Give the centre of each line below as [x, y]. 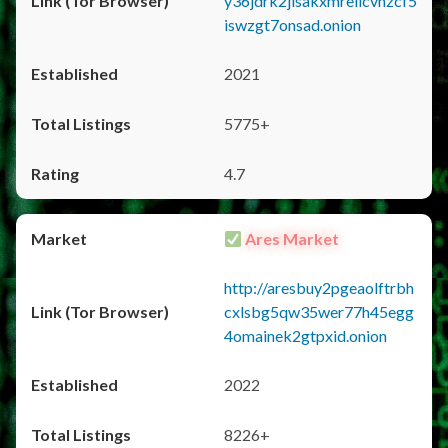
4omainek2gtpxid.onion [305, 335]
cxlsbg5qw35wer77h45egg [319, 311]
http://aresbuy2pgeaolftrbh [319, 287]
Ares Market [291, 238]
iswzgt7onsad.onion [292, 24]
